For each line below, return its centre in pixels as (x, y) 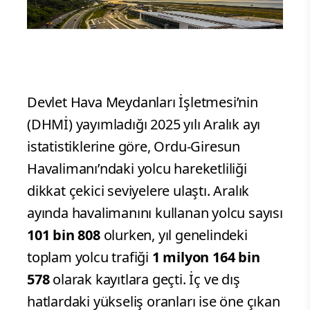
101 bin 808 (64, 235)
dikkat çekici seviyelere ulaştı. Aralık (138, 190)
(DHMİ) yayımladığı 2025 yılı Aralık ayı (144, 124)
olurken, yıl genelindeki (174, 235)
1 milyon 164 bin (206, 257)
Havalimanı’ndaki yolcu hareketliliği (137, 168)
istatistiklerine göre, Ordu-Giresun (134, 146)
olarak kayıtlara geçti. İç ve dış (145, 279)
